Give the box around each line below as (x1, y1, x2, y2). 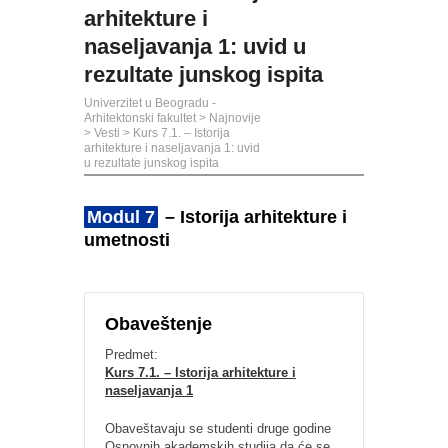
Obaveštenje (105, 314, 212, 334)
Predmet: (105, 347, 158, 362)
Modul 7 (87, 207, 155, 227)
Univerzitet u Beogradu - (84, 96, 216, 110)
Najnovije (209, 111, 261, 125)
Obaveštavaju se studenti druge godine (105, 421, 331, 436)
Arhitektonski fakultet (84, 111, 196, 125)
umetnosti (84, 230, 170, 250)
